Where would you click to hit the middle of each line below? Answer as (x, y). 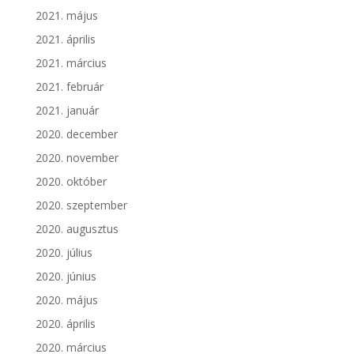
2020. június (66, 277)
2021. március (71, 63)
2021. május (66, 16)
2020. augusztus (77, 229)
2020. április (65, 324)
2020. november (77, 158)
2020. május (66, 300)
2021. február (69, 87)
